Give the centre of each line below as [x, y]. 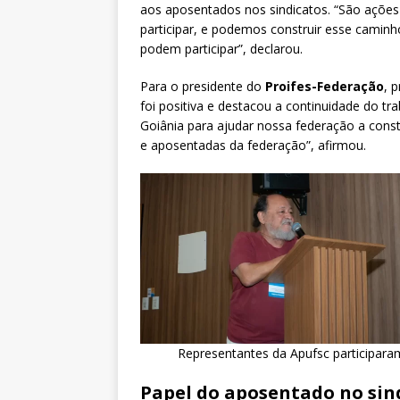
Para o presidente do [203, 87]
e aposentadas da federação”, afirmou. [253, 146]
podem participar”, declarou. [221, 49]
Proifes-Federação [325, 87]
